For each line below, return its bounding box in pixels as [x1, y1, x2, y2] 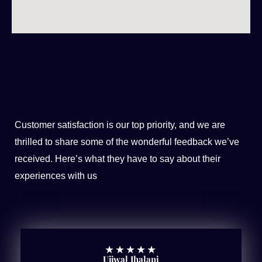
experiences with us [15, 170, 97, 181]
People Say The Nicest [42, 75, 220, 94]
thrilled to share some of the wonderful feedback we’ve [15, 136, 239, 147]
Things [104, 96, 158, 115]
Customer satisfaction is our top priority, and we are [15, 119, 225, 130]
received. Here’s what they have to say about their [15, 153, 220, 164]
